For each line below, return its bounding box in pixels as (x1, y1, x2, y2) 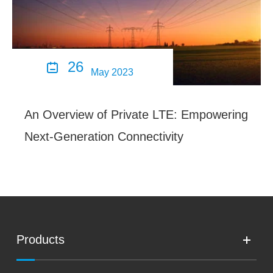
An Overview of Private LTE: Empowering (24, 107, 248, 121)
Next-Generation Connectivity (24, 129, 183, 143)
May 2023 (90, 66, 133, 77)
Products (16, 232, 65, 246)
